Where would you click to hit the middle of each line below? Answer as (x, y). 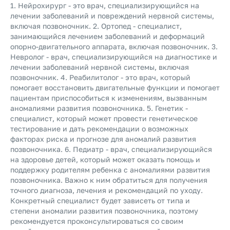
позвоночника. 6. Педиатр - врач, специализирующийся (111, 149)
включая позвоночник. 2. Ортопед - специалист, (96, 26)
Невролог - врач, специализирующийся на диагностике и (114, 57)
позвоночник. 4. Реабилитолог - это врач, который (100, 77)
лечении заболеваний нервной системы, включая (100, 67)
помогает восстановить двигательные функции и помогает (115, 88)
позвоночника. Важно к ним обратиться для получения (109, 180)
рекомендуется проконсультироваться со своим (97, 221)
